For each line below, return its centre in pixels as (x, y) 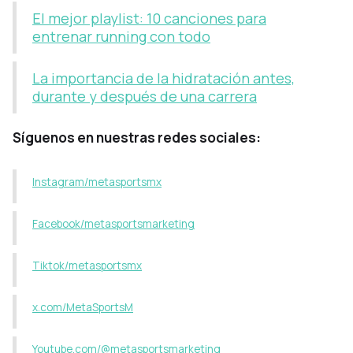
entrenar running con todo (121, 36)
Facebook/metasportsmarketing (113, 223)
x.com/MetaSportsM (83, 307)
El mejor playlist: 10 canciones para (149, 18)
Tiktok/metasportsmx (87, 265)
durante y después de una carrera (145, 96)
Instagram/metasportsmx (97, 182)
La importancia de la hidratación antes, (163, 78)
